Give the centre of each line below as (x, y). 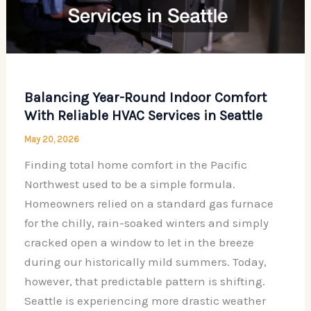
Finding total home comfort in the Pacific (135, 165)
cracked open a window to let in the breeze (139, 243)
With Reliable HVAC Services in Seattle (143, 116)
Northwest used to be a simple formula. (129, 184)
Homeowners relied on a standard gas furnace (149, 204)
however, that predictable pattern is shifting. (144, 281)
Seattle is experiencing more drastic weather (145, 301)
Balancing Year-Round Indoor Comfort (145, 98)
